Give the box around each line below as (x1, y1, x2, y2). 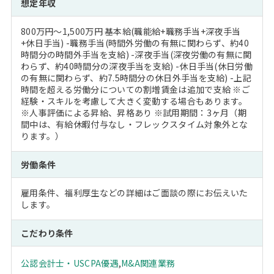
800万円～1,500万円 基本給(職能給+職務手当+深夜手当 (20, 25, 241, 37)
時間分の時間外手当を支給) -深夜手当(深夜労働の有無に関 (20, 48, 252, 61)
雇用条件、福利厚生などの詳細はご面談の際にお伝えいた (20, 187, 248, 199)
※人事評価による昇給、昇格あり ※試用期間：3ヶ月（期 (20, 106, 247, 119)
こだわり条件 (20, 227, 73, 239)
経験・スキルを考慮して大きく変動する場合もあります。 (20, 95, 248, 107)
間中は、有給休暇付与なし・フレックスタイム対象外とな (20, 118, 248, 130)
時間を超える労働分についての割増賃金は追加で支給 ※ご (20, 83, 251, 95)
